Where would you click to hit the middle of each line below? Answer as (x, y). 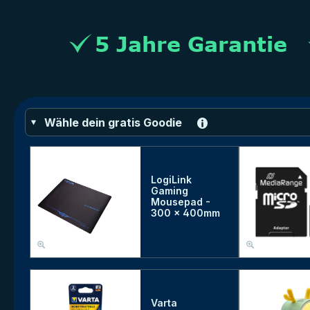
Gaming (170, 191)
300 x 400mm (186, 213)
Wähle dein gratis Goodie (113, 123)
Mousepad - (181, 202)
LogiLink (172, 180)
